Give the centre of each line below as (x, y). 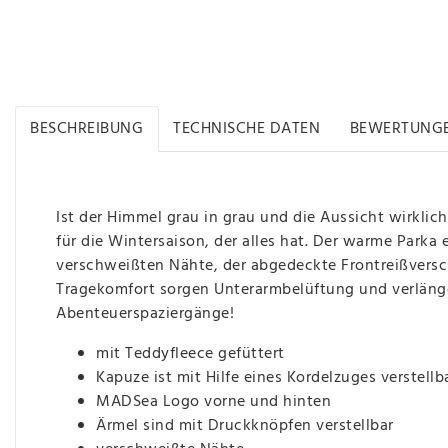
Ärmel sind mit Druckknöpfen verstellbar (245, 425)
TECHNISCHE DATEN (247, 129)
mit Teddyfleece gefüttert (190, 353)
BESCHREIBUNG (87, 129)
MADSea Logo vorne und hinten (213, 401)
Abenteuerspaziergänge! (147, 313)
